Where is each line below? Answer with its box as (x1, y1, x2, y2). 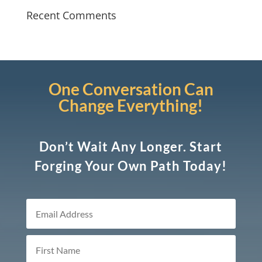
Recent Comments (26, 8, 116, 23)
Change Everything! (58, 95, 204, 115)
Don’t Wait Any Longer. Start (39, 138, 223, 154)
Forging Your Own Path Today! (35, 157, 227, 174)
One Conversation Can (48, 78, 213, 99)
